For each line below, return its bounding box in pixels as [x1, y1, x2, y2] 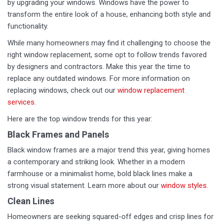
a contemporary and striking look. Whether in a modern [7, 157, 185, 166]
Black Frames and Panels [7, 129, 109, 140]
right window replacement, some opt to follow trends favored [7, 50, 207, 59]
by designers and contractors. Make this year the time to [7, 62, 190, 71]
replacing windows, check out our [7, 86, 117, 95]
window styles [161, 181, 207, 190]
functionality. [7, 22, 48, 31]
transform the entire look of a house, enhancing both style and [7, 10, 211, 19]
